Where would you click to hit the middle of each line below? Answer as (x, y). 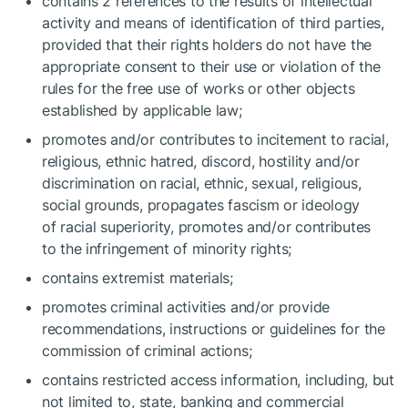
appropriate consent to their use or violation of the (211, 66)
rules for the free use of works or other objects (199, 88)
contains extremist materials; (138, 278)
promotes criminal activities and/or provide (186, 307)
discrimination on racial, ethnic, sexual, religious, (202, 183)
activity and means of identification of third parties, (213, 23)
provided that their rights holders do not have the (207, 45)
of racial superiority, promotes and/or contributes (207, 227)
